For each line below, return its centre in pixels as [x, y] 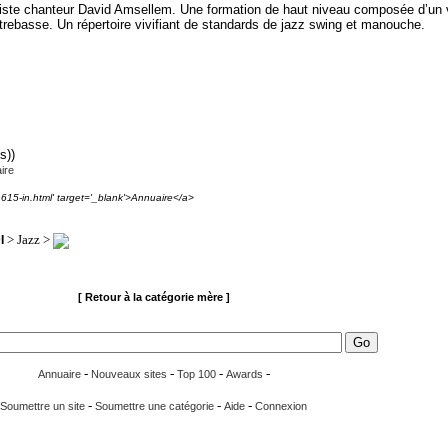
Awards [244, 374]
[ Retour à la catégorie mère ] [153, 297]
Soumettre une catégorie [154, 406]
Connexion [281, 406]
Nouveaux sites [128, 374]
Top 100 [196, 374]
